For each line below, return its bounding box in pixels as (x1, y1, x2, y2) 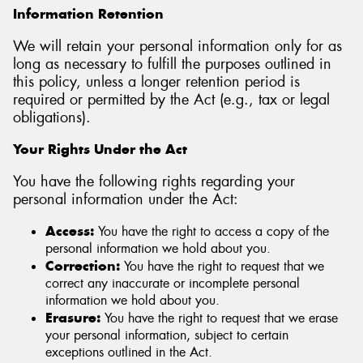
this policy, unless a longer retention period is (13, 71, 300, 92)
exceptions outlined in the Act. (45, 344, 212, 361)
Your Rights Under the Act (13, 140, 187, 159)
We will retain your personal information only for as (13, 36, 342, 56)
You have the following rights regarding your (13, 171, 295, 191)
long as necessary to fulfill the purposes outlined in (13, 53, 331, 74)
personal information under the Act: (13, 189, 238, 209)
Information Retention (13, 4, 164, 23)
